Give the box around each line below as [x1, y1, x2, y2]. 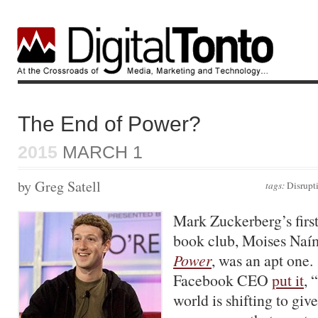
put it [272, 270, 304, 290]
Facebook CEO [173, 270, 272, 290]
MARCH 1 [57, 142, 143, 162]
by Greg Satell [18, 177, 101, 196]
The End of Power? [18, 111, 201, 136]
